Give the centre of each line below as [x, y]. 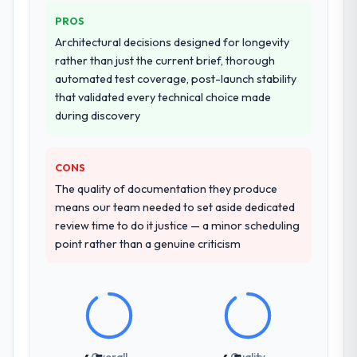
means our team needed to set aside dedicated [175, 207]
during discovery [98, 115]
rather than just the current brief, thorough [165, 60]
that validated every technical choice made [163, 97]
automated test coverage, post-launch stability [176, 78]
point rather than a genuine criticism [148, 243]
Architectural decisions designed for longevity [173, 42]
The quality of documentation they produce [167, 188]
